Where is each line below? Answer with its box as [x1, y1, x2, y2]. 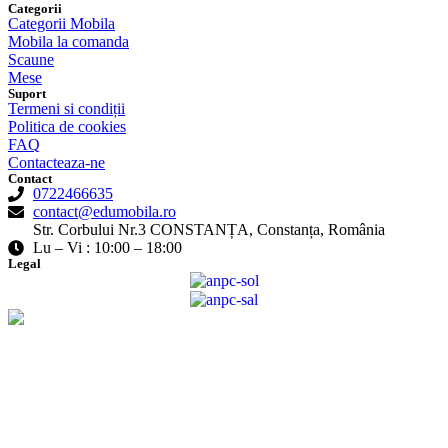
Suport [8, 86, 46, 102]
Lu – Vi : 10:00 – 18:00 [33, 239, 182, 257]
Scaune [8, 51, 54, 69]
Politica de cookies [8, 118, 126, 136]
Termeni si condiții [8, 100, 125, 118]
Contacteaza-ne [8, 154, 105, 172]
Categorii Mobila [8, 15, 115, 33]
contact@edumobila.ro [33, 203, 176, 221]
